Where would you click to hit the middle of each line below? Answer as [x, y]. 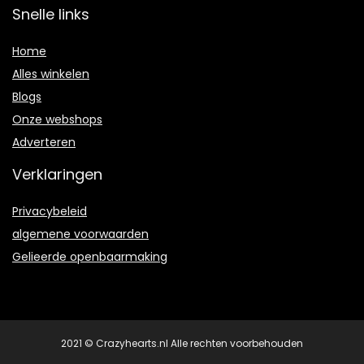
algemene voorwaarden [80, 234]
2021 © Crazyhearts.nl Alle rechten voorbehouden [182, 344]
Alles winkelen [51, 74]
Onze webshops [57, 120]
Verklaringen [57, 175]
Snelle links [51, 15]
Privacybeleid [50, 212]
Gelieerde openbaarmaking [90, 257]
